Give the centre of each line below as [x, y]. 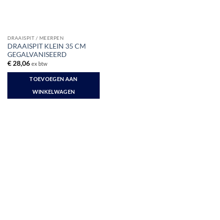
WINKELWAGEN [54, 92]
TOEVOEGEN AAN [54, 79]
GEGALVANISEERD [37, 54]
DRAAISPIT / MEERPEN [36, 38]
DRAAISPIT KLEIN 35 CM [46, 46]
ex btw [39, 64]
